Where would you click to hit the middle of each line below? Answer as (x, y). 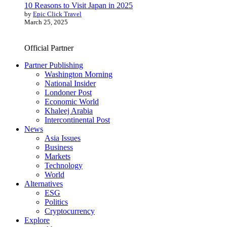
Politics (56, 202)
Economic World (72, 102)
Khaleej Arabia (69, 111)
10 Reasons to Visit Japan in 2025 (79, 6)
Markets (58, 157)
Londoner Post (68, 93)
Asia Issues (63, 138)
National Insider (70, 84)
